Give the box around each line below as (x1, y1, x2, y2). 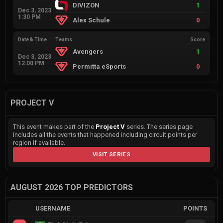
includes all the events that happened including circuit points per (13, 131, 197, 139)
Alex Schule (73, 16, 111, 24)
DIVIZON (73, 1, 100, 9)
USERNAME (35, 205, 70, 213)
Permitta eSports (73, 63, 126, 71)
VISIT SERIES (93, 151, 130, 158)
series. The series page (125, 123, 193, 131)
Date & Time (18, 37, 47, 43)
